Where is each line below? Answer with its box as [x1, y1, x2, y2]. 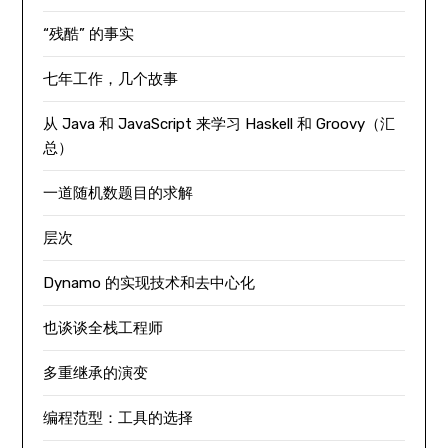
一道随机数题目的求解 [43, 183, 194, 202]
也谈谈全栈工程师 [43, 318, 164, 337]
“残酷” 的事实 [43, 24, 135, 43]
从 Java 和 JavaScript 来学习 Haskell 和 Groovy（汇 [43, 114, 396, 133]
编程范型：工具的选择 [43, 408, 194, 427]
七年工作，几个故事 [43, 69, 179, 88]
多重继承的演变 [43, 363, 149, 382]
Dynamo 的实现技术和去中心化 [43, 273, 256, 292]
